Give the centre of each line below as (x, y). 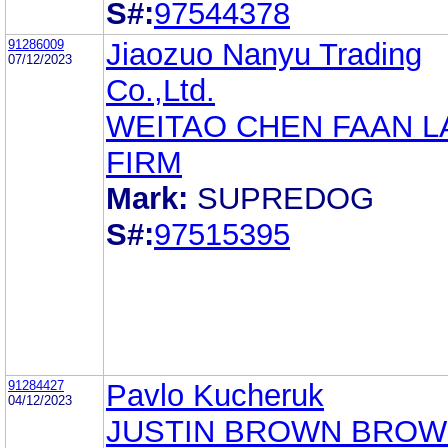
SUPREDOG (285, 198)
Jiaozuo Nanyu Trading (264, 54)
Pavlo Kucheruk (215, 395)
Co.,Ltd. (160, 90)
